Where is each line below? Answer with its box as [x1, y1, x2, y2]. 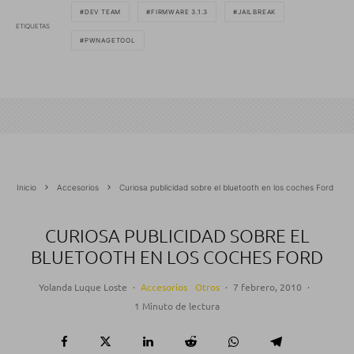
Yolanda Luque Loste [39, 281, 127, 294]
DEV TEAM [84, 8, 122, 17]
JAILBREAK [238, 8, 277, 17]
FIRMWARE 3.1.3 [151, 8, 209, 17]
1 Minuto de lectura [134, 299, 220, 313]
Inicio [17, 183, 36, 193]
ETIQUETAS [16, 21, 50, 30]
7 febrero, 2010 [233, 281, 302, 294]
